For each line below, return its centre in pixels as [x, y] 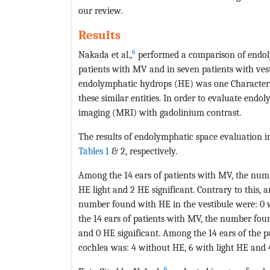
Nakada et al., [105, 55]
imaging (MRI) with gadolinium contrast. [160, 113]
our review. [100, 11]
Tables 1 [94, 151]
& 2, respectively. [143, 151]
